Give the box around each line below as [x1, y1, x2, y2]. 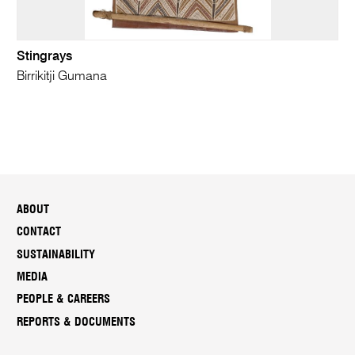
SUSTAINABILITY [17, 248, 96, 261]
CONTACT [17, 226, 62, 239]
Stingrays [17, 50, 73, 63]
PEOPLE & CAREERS [17, 293, 111, 306]
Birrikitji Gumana [17, 69, 108, 83]
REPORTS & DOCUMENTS [17, 315, 136, 328]
